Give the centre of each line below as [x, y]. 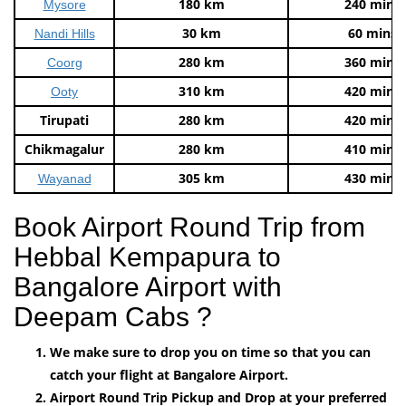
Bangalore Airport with [148, 286]
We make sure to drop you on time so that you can [210, 352]
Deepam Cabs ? [113, 316]
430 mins [372, 178]
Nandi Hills [64, 33]
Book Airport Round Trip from [189, 227]
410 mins [372, 149]
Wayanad [64, 178]
